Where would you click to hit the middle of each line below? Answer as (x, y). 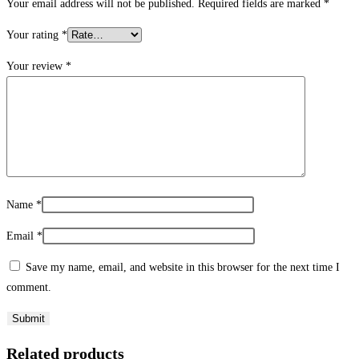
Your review (36, 67)
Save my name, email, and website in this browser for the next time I (183, 268)
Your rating (34, 35)
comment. (29, 288)
